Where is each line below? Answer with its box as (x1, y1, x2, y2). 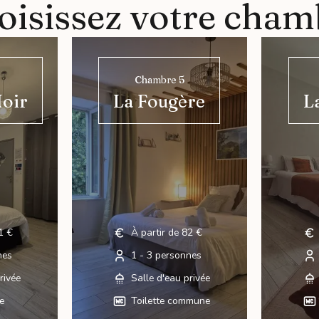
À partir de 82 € (131, 226, 202, 240)
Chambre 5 (134, 73, 184, 86)
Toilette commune (131, 294, 211, 308)
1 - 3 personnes (131, 249, 202, 263)
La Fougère (113, 90, 206, 112)
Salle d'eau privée (131, 271, 211, 286)
